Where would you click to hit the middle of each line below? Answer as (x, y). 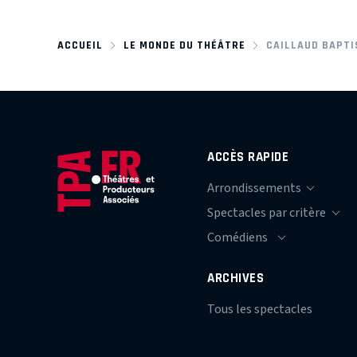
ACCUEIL (80, 45)
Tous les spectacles (260, 309)
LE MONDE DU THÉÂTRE (184, 45)
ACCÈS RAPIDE (248, 156)
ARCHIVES (236, 277)
